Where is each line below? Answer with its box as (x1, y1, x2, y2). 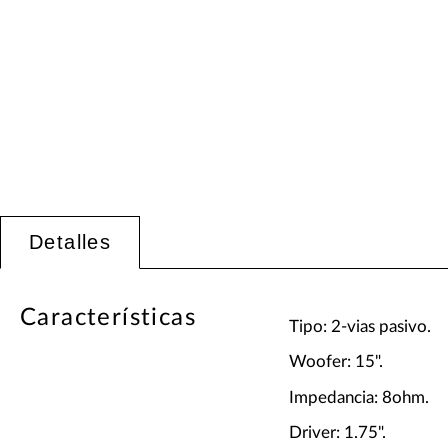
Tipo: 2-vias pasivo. (288, 317, 431, 335)
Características (20, 306, 196, 331)
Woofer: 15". (288, 353, 383, 371)
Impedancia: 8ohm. (288, 388, 429, 406)
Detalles (29, 231, 112, 254)
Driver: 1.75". (288, 424, 386, 442)
